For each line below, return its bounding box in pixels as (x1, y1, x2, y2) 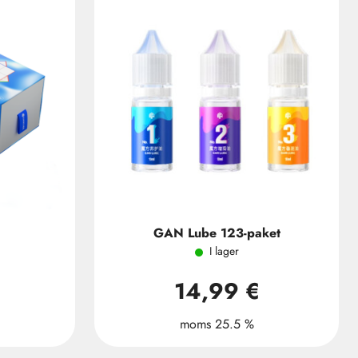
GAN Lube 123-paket (153, 224, 280, 242)
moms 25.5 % (179, 315, 254, 333)
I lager (209, 243, 239, 259)
